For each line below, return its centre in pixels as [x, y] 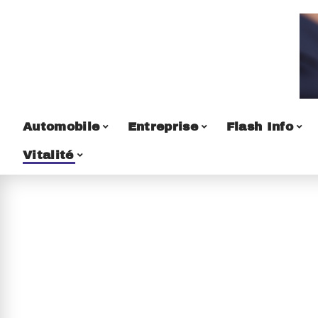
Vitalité [48, 155]
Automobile [61, 126]
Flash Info [259, 126]
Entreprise [163, 126]
